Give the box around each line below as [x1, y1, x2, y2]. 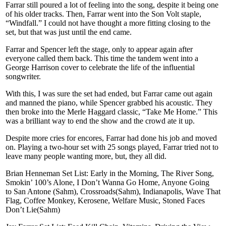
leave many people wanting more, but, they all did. [6, 151, 166, 160]
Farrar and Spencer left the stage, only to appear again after [6, 44, 193, 53]
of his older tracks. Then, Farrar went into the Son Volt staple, [6, 9, 201, 18]
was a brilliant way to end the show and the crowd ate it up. [6, 116, 195, 125]
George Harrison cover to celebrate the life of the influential [6, 63, 195, 72]
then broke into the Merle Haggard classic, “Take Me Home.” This [6, 107, 217, 116]
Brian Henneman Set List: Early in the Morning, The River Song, [6, 168, 214, 178]
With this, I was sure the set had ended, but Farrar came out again [6, 89, 212, 98]
